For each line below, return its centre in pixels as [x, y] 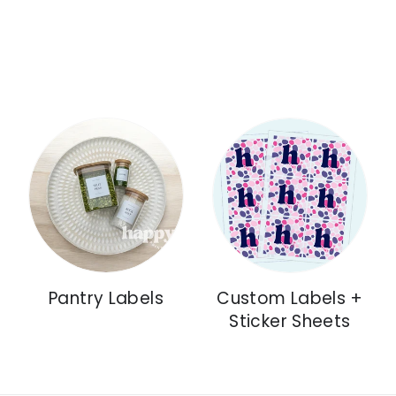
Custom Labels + [290, 299]
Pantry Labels [106, 299]
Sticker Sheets [290, 322]
